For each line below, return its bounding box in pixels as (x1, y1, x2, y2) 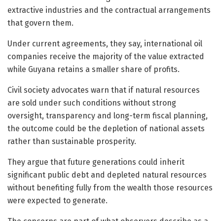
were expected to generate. (7, 195, 108, 205)
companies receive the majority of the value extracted (7, 51, 204, 61)
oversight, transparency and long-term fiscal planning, (7, 110, 208, 120)
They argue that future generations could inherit (7, 157, 184, 167)
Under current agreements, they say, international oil (7, 38, 202, 48)
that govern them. (7, 18, 74, 28)
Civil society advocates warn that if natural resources (7, 85, 200, 95)
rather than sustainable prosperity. (7, 136, 136, 146)
